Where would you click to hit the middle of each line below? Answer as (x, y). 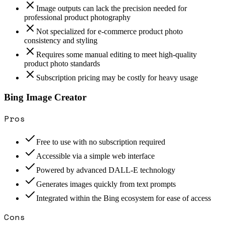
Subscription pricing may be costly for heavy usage (117, 78)
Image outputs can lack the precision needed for (111, 9)
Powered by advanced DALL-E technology (106, 170)
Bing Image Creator (45, 97)
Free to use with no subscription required (101, 142)
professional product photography (77, 18)
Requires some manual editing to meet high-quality (117, 55)
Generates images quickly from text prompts (106, 184)
